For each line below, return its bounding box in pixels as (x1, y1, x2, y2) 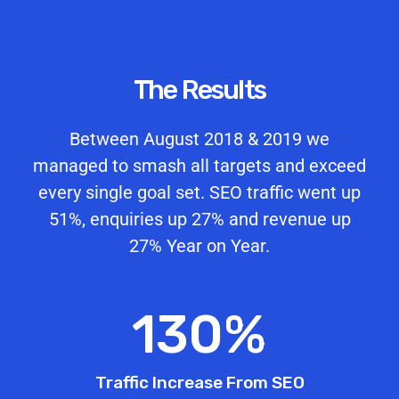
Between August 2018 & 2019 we (69, 127, 330, 150)
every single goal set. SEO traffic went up (38, 181, 361, 203)
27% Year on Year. (129, 234, 270, 256)
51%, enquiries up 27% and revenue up (48, 208, 351, 230)
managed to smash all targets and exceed (33, 154, 366, 176)
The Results (133, 73, 266, 106)
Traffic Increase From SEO (94, 371, 305, 393)
